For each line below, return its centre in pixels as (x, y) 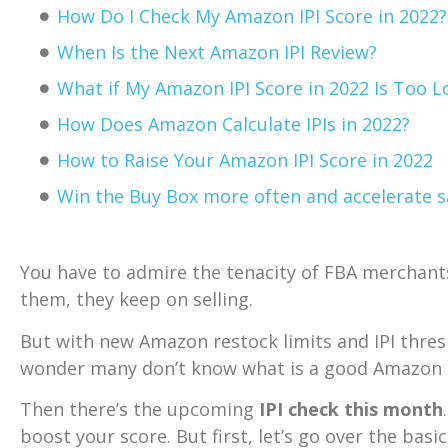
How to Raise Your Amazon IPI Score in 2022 (245, 160)
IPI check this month (351, 409)
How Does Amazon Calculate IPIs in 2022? (233, 124)
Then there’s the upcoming (139, 409)
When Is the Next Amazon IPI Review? (217, 52)
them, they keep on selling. (136, 299)
